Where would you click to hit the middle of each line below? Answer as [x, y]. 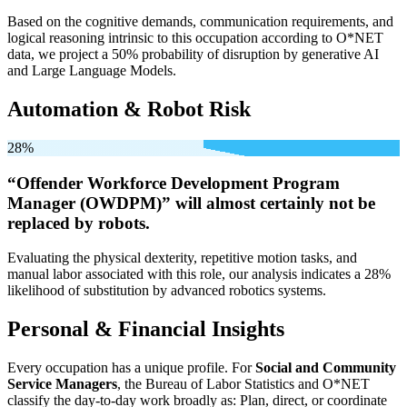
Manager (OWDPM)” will [107, 203]
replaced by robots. [79, 223]
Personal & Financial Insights [146, 329]
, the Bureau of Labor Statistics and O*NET [243, 384]
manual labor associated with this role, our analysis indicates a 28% [199, 274]
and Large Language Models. [92, 71]
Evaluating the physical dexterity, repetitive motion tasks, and [182, 258]
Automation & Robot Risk [129, 109]
